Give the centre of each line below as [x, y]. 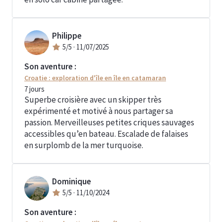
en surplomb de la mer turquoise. [84, 145]
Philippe [67, 36]
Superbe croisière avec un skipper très [93, 100]
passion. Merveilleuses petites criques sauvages [109, 122]
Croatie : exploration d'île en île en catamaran [95, 78]
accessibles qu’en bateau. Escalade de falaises [106, 134]
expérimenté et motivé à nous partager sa [99, 111]
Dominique [72, 181]
